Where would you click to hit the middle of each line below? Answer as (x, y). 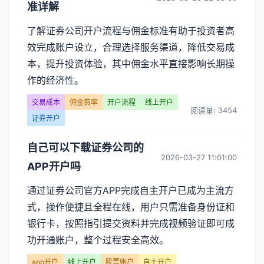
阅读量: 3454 (214, 110)
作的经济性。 (55, 80)
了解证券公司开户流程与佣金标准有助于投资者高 (131, 31)
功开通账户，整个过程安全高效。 (98, 240)
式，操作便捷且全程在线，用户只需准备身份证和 (131, 207)
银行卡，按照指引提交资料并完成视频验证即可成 (131, 223)
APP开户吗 (54, 166)
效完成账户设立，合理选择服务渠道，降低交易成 (131, 47)
